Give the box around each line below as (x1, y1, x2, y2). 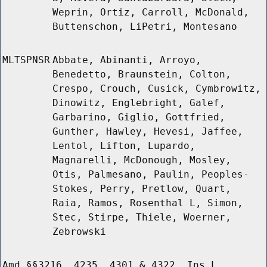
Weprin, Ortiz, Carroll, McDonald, (52, 7, 249, 18)
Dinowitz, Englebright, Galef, (52, 97, 225, 109)
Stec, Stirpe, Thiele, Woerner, (52, 212, 231, 223)
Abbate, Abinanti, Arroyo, (52, 54, 201, 66)
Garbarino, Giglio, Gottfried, (52, 111, 225, 123)
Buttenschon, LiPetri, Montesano (52, 21, 237, 33)
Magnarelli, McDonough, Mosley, (52, 154, 231, 166)
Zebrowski (52, 226, 106, 238)
